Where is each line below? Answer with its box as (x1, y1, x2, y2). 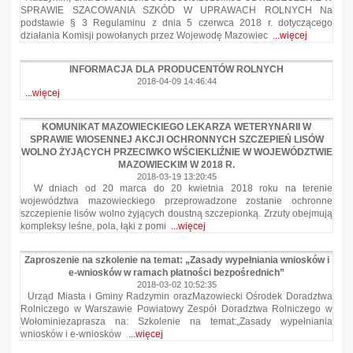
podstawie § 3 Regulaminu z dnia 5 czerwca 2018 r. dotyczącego (20, 17, 333, 28)
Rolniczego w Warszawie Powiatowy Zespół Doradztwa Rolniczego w (20, 303, 333, 314)
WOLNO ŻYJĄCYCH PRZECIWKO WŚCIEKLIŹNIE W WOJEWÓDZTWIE (20, 147, 333, 158)
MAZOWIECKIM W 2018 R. (118, 159, 235, 170)
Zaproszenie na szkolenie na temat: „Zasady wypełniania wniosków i (24, 255, 329, 266)
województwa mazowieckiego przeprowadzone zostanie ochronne (20, 195, 333, 206)
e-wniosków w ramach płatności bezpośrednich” (69, 267, 284, 278)
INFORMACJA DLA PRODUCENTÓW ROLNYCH (69, 64, 284, 75)
